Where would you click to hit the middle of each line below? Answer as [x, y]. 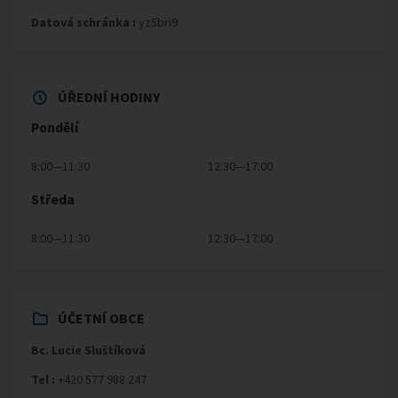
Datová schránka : [84, 22]
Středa [53, 199]
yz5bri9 [157, 22]
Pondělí [55, 127]
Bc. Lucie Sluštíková [88, 350]
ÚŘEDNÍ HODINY [109, 96]
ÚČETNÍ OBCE [101, 318]
